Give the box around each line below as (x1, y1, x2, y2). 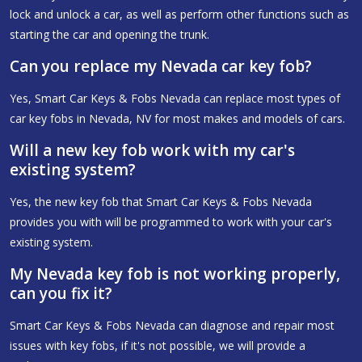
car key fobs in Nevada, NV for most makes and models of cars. (10, 110, 345, 126)
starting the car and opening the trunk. (10, 26, 209, 42)
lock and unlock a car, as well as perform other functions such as (10, 6, 349, 22)
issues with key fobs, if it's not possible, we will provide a (10, 337, 305, 353)
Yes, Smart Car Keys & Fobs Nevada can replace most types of (10, 90, 340, 106)
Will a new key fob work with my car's (10, 139, 295, 161)
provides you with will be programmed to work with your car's (10, 213, 332, 229)
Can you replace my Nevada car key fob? (10, 55, 312, 77)
